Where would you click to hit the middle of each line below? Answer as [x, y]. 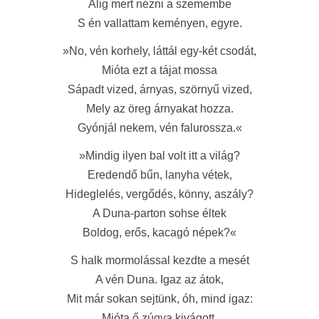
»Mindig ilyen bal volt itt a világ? [159, 156]
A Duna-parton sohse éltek [159, 213]
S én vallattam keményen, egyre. [159, 23]
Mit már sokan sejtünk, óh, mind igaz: [159, 299]
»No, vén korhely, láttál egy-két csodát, [159, 51]
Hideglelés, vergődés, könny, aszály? [159, 194]
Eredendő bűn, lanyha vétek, [159, 175]
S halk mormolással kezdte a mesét [159, 260]
